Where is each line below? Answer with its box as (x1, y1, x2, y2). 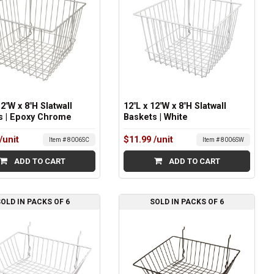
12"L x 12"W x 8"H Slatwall (124, 101, 227, 111)
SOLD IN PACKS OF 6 (150, 198, 224, 207)
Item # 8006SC (49, 136, 90, 143)
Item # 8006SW (202, 136, 244, 143)
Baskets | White (124, 112, 188, 122)
